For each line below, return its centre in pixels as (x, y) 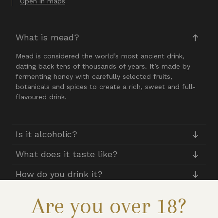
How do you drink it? (59, 174)
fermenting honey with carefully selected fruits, (94, 76)
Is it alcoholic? (46, 134)
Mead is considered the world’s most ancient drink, (100, 56)
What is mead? (47, 37)
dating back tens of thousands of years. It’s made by (103, 66)
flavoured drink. (41, 97)
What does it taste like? (67, 154)
